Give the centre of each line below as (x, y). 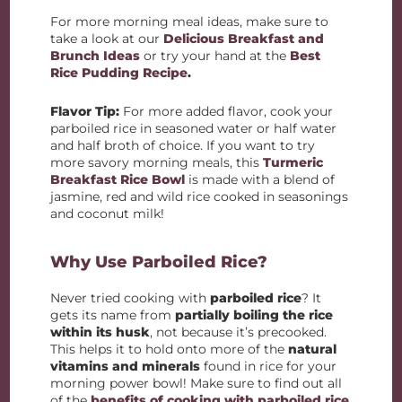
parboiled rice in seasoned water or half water (194, 128)
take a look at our (107, 39)
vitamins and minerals (126, 366)
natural (313, 349)
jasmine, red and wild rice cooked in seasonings (200, 197)
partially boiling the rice (254, 315)
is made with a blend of (262, 179)
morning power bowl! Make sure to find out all (197, 383)
